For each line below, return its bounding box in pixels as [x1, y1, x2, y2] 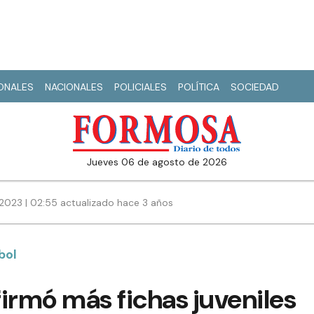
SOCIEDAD [231, 81, 279, 93]
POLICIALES [114, 81, 167, 93]
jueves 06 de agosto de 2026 [92, 156, 227, 169]
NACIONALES [45, 81, 103, 93]
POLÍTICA [178, 81, 219, 93]
